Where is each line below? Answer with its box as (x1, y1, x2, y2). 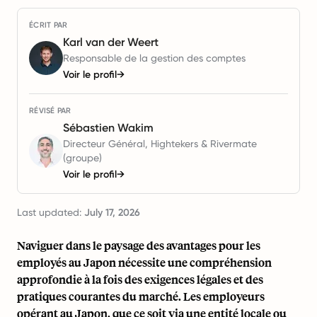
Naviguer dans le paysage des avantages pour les (17, 238, 260, 253)
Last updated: (17, 207, 84, 218)
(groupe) (63, 152, 102, 163)
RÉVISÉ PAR (29, 106, 71, 115)
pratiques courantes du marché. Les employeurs (17, 289, 265, 304)
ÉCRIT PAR (29, 21, 68, 30)
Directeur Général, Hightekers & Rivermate (63, 138, 257, 149)
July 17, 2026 (84, 207, 140, 219)
